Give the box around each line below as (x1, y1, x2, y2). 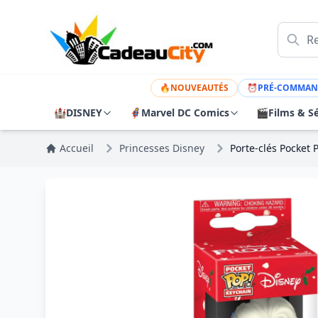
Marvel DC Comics (141, 106, 229, 119)
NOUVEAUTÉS (170, 82, 229, 94)
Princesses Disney (119, 141, 204, 155)
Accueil (60, 141, 94, 155)
